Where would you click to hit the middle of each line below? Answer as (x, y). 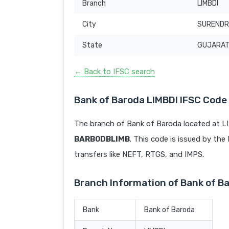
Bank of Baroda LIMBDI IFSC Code (151, 100)
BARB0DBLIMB (102, 139)
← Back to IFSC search (114, 72)
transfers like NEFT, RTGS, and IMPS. (139, 155)
